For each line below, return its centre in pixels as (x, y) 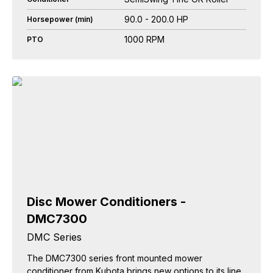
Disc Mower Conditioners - (106, 202)
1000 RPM (144, 39)
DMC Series (54, 237)
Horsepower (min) (60, 19)
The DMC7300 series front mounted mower (115, 258)
